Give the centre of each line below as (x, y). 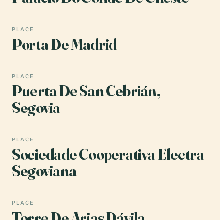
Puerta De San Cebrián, (86, 90)
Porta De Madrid (64, 44)
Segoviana (44, 170)
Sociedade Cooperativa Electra (108, 154)
